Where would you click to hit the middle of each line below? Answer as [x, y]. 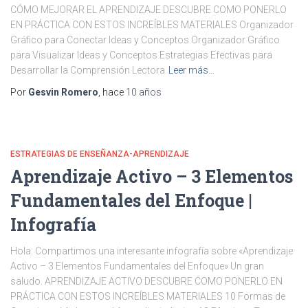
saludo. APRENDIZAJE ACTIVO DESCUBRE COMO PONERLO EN [146, 281]
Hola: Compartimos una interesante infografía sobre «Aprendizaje [152, 251]
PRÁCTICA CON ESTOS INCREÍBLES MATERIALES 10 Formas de [148, 296]
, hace [112, 92]
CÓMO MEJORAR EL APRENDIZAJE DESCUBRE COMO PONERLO [148, 10]
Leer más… [191, 70]
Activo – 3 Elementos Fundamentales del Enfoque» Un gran [137, 266]
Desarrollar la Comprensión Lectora [88, 70]
